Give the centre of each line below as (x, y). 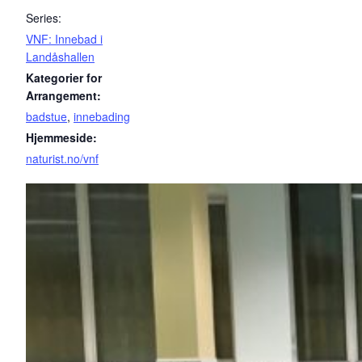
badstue (46, 116)
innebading (102, 116)
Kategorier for (64, 77)
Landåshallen (60, 56)
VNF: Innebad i (64, 38)
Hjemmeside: (61, 137)
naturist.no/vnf (62, 158)
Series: (44, 17)
